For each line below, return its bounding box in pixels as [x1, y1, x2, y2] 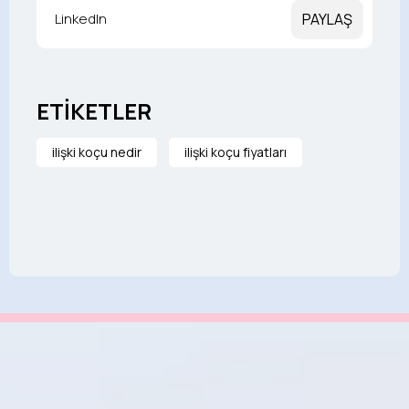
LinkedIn [55, 8, 107, 28]
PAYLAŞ [302, 8, 352, 29]
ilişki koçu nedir [52, 142, 142, 161]
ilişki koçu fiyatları [184, 142, 287, 161]
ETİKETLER [37, 95, 152, 126]
